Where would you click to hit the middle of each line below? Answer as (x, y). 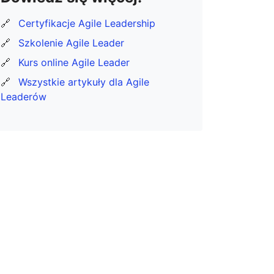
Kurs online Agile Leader (74, 62)
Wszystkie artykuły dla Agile (84, 82)
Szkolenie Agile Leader (71, 43)
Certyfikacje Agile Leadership (87, 23)
